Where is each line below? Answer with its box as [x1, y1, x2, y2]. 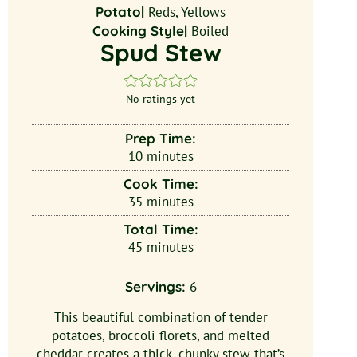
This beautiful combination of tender [53, 308, 268, 326]
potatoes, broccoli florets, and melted [52, 326, 270, 344]
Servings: [124, 277, 190, 295]
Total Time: [123, 220, 198, 237]
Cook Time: [123, 175, 198, 192]
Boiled [191, 22, 229, 40]
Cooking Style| [92, 22, 192, 39]
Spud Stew [100, 37, 222, 67]
